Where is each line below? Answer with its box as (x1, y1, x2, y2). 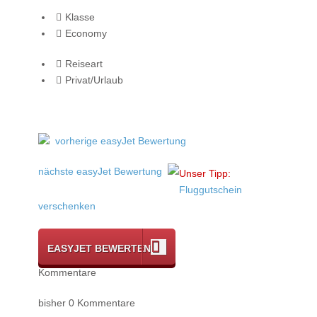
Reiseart (64, 57, 103, 69)
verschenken (38, 200, 96, 212)
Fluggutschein (179, 183, 242, 195)
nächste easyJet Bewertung (38, 165, 162, 177)
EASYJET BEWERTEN (47, 242, 151, 254)
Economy (64, 27, 107, 39)
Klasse (64, 11, 95, 23)
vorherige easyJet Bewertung (55, 134, 186, 146)
